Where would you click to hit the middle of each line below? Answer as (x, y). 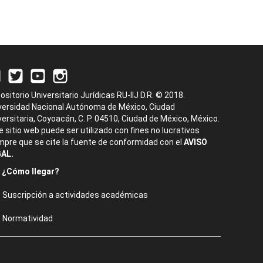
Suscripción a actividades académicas (75, 195)
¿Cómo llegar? (31, 171)
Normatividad (28, 218)
